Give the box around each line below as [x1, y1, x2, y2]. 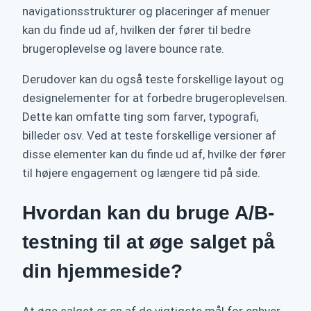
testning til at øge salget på [22, 231, 275, 253]
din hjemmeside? [22, 260, 183, 283]
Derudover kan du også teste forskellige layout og [22, 72, 284, 86]
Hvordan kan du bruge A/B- [22, 202, 274, 224]
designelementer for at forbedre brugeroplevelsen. [22, 90, 287, 105]
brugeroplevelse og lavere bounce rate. [22, 41, 224, 56]
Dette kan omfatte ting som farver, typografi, [22, 109, 258, 124]
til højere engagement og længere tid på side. [22, 165, 260, 180]
